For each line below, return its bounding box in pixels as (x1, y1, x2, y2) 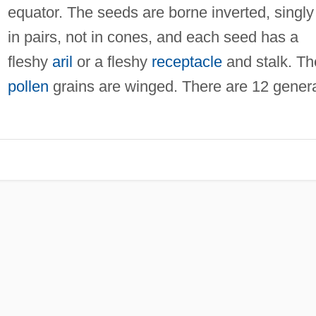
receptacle (151, 52, 222, 71)
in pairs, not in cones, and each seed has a (7, 28, 298, 46)
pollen (7, 77, 49, 95)
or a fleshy (72, 52, 152, 71)
